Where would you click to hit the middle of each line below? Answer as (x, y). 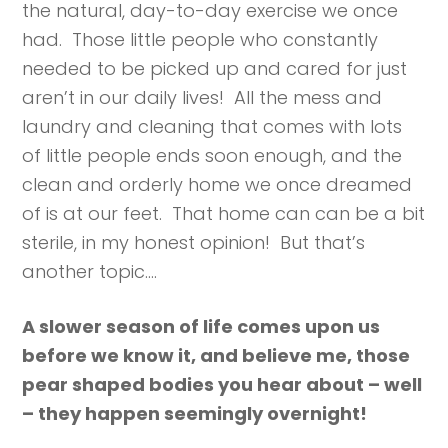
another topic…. (90, 271)
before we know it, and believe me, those (216, 355)
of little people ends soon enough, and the (212, 155)
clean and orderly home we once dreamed (217, 184)
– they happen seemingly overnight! (195, 413)
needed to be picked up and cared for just (215, 68)
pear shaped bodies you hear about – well (222, 384)
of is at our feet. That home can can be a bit (224, 213)
